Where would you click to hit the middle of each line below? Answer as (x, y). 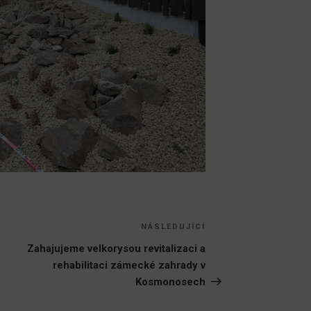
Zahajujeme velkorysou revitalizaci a (117, 248)
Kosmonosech (171, 281)
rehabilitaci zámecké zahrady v (129, 265)
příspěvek (231, 245)
